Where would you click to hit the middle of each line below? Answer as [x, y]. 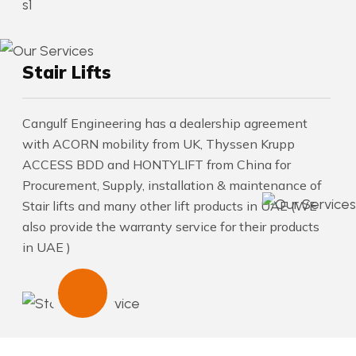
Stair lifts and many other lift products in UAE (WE [170, 205]
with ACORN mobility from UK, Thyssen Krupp [159, 143]
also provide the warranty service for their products [171, 226]
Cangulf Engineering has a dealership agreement [165, 123]
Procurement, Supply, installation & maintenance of [172, 185]
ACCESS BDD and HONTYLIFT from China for [157, 164]
